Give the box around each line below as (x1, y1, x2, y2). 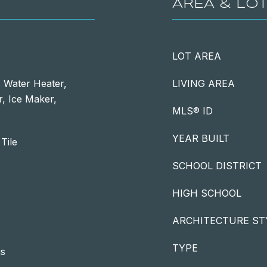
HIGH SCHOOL (172, 187, 241, 199)
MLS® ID (172, 105, 213, 117)
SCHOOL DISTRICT (172, 160, 262, 172)
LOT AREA (172, 50, 221, 62)
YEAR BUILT (172, 132, 229, 144)
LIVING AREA (172, 77, 235, 89)
